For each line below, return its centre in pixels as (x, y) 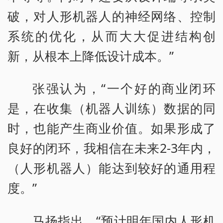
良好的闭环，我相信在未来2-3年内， (111, 148)
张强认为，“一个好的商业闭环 (124, 88)
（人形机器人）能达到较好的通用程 (111, 168)
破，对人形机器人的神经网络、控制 (111, 16)
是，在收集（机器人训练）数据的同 (111, 108)
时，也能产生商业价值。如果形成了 (111, 128)
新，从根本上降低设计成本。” (91, 56)
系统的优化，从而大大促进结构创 (111, 36)
